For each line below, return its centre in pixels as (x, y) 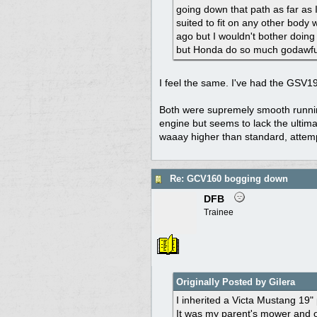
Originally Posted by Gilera (236, 282)
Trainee (219, 212)
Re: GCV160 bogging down (229, 179)
